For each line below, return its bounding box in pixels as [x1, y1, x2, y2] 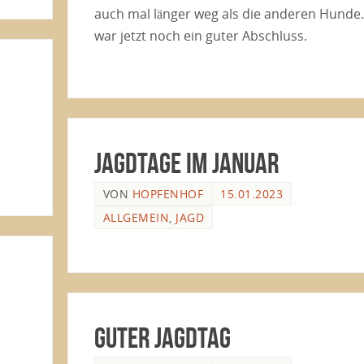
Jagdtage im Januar [93, 146, 279, 179]
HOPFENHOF [132, 185, 204, 201]
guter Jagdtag [93, 322, 231, 354]
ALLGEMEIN [102, 209, 170, 225]
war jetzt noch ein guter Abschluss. [93, 27, 307, 45]
